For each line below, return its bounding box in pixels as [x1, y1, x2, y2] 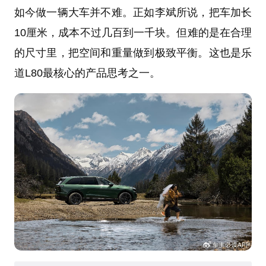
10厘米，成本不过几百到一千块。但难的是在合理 [14, 26, 252, 39]
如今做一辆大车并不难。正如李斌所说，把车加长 [14, 6, 252, 18]
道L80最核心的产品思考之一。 [14, 66, 160, 79]
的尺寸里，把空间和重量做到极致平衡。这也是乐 [14, 46, 252, 59]
